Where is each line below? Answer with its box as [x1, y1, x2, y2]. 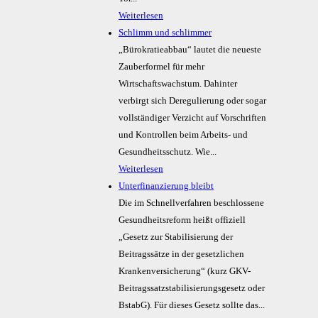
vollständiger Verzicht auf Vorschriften [119, 113, 266, 124]
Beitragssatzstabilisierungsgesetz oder [119, 283, 265, 294]
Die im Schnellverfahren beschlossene [119, 198, 264, 209]
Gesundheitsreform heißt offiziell [119, 215, 246, 226]
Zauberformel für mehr [119, 62, 204, 72]
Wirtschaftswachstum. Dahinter [119, 79, 237, 89]
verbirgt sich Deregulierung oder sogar [119, 96, 266, 106]
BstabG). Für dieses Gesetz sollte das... [119, 300, 265, 311]
